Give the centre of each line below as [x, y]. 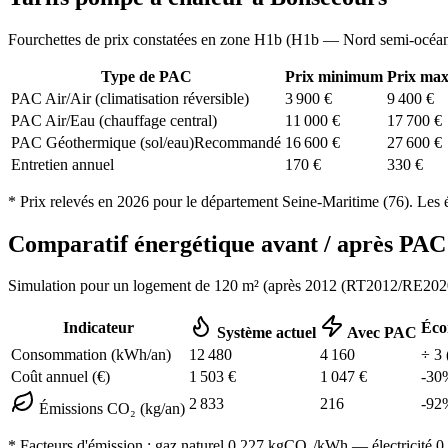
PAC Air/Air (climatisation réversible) [130, 98]
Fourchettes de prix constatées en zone [131, 39]
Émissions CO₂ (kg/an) [110, 409]
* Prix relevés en [62, 201]
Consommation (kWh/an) [91, 355]
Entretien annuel [62, 164]
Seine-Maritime [330, 201]
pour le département [215, 201]
